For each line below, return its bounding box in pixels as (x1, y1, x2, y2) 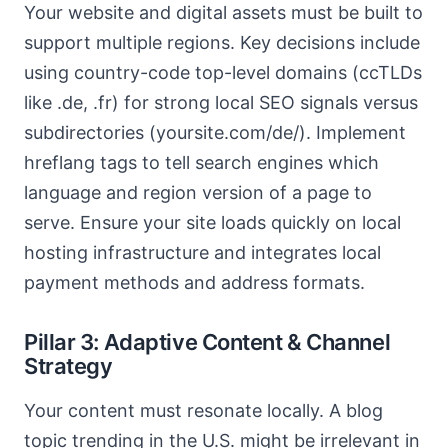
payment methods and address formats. (24, 272, 365, 293)
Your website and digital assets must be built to (24, 2, 423, 23)
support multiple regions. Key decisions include (24, 32, 420, 53)
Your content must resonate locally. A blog (24, 400, 383, 421)
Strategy (24, 353, 113, 379)
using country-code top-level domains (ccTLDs (24, 62, 422, 83)
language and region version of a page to (24, 182, 372, 203)
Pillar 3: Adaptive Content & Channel (24, 329, 391, 355)
